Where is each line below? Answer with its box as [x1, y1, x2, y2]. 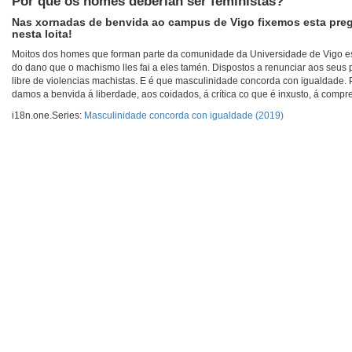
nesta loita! [12, 27, 72, 41]
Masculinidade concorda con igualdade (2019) [84, 110, 284, 122]
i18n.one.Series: [12, 110, 84, 122]
